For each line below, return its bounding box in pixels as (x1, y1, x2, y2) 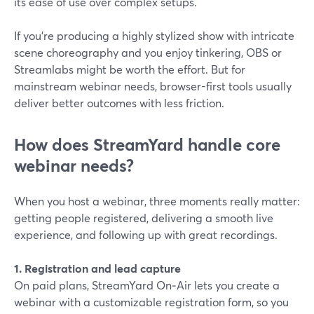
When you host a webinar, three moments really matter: (14, 193, 300, 208)
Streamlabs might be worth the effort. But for (14, 62, 245, 76)
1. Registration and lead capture (14, 261, 181, 275)
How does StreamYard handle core (14, 133, 280, 156)
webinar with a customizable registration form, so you (14, 294, 289, 309)
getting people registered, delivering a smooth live (14, 210, 273, 225)
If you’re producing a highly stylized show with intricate (14, 28, 294, 43)
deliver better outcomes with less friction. (14, 95, 224, 110)
